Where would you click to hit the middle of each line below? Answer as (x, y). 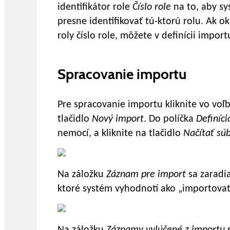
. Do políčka (170, 119)
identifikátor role (95, 7)
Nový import (117, 119)
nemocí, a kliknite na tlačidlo (120, 134)
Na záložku (82, 175)
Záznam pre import (147, 175)
